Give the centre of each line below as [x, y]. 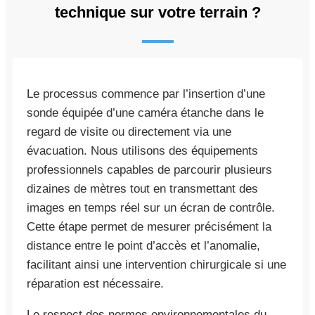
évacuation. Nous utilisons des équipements [142, 150]
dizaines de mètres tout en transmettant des [142, 188]
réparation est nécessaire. [95, 283]
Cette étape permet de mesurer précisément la [149, 226]
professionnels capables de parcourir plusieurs [149, 169]
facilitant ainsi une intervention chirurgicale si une [156, 264]
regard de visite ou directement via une [129, 131]
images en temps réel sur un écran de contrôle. [151, 207]
